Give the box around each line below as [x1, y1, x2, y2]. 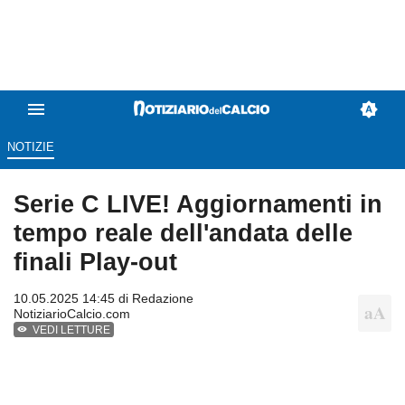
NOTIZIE [6, 140, 54, 155]
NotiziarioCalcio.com [14, 306, 130, 322]
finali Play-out [14, 248, 177, 277]
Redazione [132, 291, 193, 306]
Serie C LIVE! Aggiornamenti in [14, 190, 382, 219]
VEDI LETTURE [33, 324, 111, 337]
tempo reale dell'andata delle [14, 219, 353, 248]
